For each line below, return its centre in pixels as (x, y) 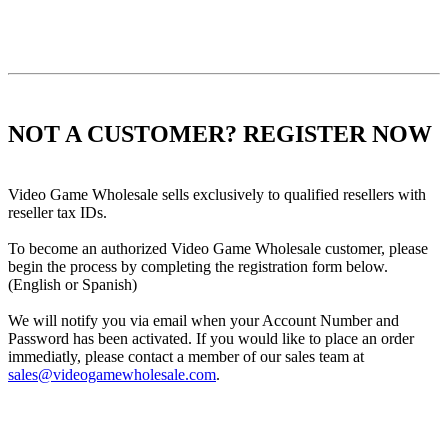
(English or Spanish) (72, 284)
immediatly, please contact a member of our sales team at (186, 356)
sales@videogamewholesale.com (112, 374)
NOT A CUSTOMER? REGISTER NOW (220, 133)
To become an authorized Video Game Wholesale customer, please (218, 248)
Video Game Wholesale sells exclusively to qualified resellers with (217, 194)
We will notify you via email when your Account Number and (203, 320)
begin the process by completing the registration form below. (198, 266)
